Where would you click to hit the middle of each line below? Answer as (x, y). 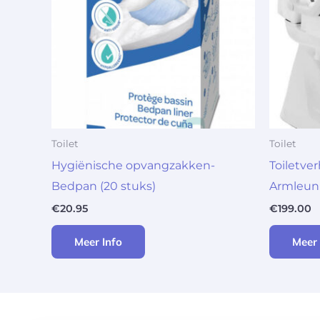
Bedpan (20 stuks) (104, 186)
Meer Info (98, 242)
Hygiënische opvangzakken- (133, 165)
